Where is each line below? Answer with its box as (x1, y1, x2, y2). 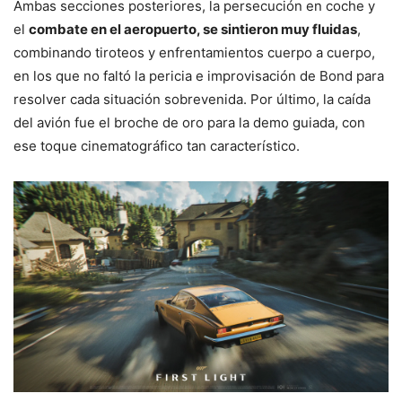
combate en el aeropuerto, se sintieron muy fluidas (29, 20, 357, 38)
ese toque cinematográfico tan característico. (13, 136, 300, 154)
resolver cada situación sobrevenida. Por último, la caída (13, 90, 371, 108)
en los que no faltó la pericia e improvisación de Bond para (13, 66, 384, 84)
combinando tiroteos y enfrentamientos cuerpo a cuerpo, (13, 43, 375, 61)
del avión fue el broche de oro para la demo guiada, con (13, 113, 365, 131)
